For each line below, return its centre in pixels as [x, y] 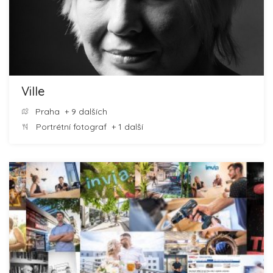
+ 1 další [125, 127]
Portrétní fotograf [71, 127]
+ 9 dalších [83, 112]
